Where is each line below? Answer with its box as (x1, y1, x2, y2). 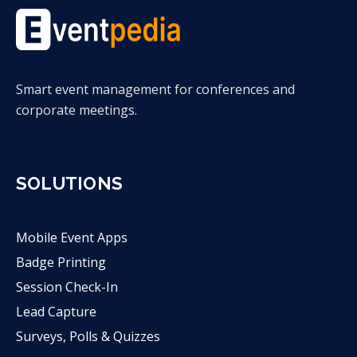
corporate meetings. (16, 101, 137, 120)
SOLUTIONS (16, 173, 123, 194)
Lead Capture (16, 303, 96, 321)
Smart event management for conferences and (16, 80, 295, 99)
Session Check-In (16, 278, 118, 296)
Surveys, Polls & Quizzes (16, 328, 160, 346)
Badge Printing (16, 253, 106, 272)
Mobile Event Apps (16, 229, 127, 247)
